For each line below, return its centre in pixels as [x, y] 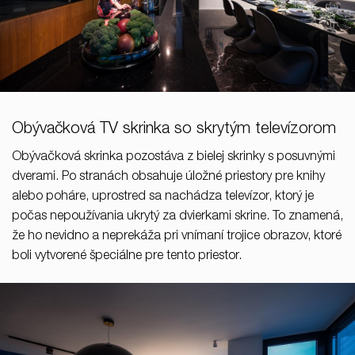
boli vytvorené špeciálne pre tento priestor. [127, 257]
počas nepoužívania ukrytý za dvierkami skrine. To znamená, [177, 218]
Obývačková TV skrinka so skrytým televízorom [174, 130]
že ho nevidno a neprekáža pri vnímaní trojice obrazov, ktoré [177, 237]
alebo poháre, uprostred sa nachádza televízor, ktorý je [163, 198]
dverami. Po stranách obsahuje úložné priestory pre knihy [168, 178]
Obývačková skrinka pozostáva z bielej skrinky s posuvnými [174, 158]
